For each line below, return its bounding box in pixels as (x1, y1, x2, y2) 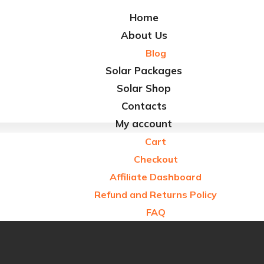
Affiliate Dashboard (110, 170, 202, 183)
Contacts (121, 99, 167, 112)
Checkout (133, 153, 178, 165)
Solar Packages (105, 64, 182, 77)
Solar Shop (117, 81, 171, 94)
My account (115, 117, 172, 130)
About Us (120, 28, 167, 41)
